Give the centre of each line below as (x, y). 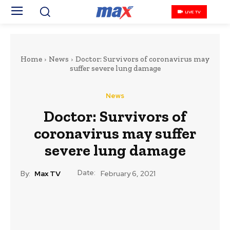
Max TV (47, 173)
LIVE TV (193, 12)
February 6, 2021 (128, 174)
